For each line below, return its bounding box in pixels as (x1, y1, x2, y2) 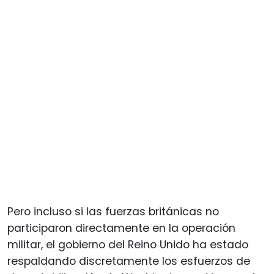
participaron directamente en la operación (7, 220, 235, 235)
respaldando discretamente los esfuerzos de (7, 253, 250, 268)
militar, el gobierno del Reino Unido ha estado (7, 237, 248, 252)
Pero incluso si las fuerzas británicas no (7, 204, 219, 219)
